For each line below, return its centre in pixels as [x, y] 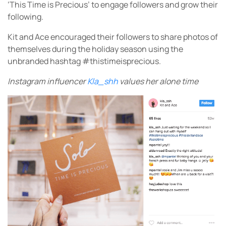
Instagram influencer [47, 81]
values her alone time [158, 81]
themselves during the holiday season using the [95, 49]
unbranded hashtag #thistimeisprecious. [85, 61]
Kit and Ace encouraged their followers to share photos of [113, 37]
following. [25, 16]
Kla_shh [103, 81]
